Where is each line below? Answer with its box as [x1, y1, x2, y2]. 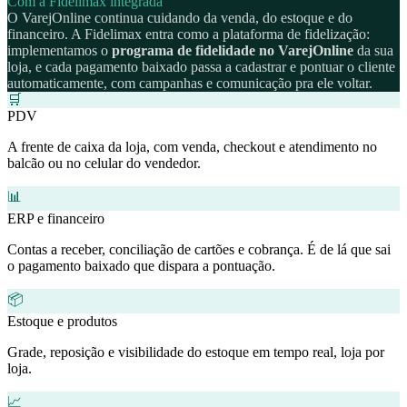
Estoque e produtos [7, 313, 117, 330]
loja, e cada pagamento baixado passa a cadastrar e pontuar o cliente [7, 59, 395, 75]
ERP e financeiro [7, 211, 104, 227]
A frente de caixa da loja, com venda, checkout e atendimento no [7, 139, 377, 155]
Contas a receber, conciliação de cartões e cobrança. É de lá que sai [7, 242, 391, 258]
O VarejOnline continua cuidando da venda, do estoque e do [7, 10, 352, 26]
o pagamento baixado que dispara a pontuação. [7, 258, 275, 274]
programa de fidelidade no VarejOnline [112, 43, 353, 59]
